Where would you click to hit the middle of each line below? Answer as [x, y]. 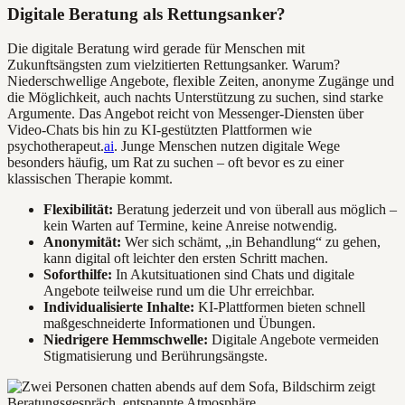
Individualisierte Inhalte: [119, 307]
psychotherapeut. [56, 146]
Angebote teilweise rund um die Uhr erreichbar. [179, 291]
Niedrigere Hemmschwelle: [126, 340]
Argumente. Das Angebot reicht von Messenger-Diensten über [185, 114]
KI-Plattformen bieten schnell [280, 307]
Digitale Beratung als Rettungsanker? [146, 14]
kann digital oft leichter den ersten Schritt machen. [186, 259]
